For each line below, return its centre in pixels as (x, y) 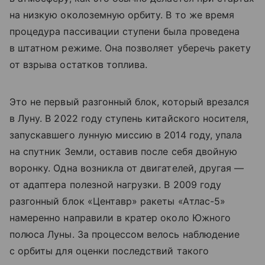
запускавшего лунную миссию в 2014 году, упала (126, 135)
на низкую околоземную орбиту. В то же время (122, 15)
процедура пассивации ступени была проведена (125, 32)
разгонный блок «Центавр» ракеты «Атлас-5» (117, 201)
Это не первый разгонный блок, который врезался (130, 102)
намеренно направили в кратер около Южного (120, 218)
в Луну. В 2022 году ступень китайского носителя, (129, 119)
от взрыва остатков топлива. (79, 65)
